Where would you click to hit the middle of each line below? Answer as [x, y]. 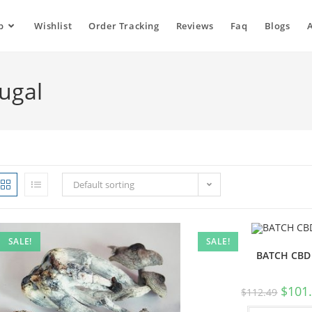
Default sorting [104, 185]
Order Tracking [124, 26]
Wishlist [53, 26]
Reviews [195, 26]
